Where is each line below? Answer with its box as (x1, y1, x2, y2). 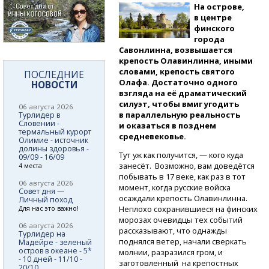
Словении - (19, 118, 59, 128)
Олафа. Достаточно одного (119, 76, 238, 88)
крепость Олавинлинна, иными (119, 55, 253, 66)
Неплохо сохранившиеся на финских (119, 203, 258, 214)
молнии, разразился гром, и (119, 246, 225, 258)
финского (194, 22, 235, 34)
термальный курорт (19, 126, 91, 137)
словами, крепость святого (119, 65, 235, 77)
